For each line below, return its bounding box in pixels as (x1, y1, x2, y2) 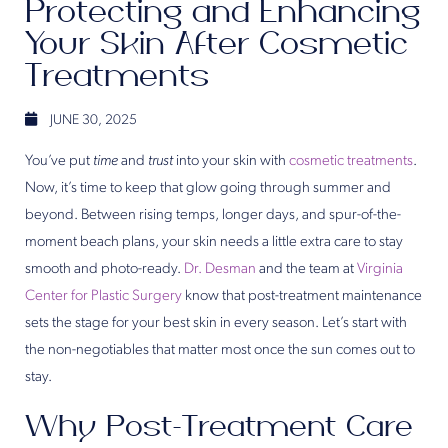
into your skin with (173, 154, 289, 170)
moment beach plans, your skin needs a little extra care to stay (25, 235, 403, 251)
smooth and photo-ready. (25, 262, 184, 278)
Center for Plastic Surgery (25, 289, 182, 305)
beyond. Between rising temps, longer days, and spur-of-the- (25, 208, 401, 224)
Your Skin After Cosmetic (25, 28, 408, 61)
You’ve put (25, 154, 93, 170)
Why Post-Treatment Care (25, 412, 413, 443)
